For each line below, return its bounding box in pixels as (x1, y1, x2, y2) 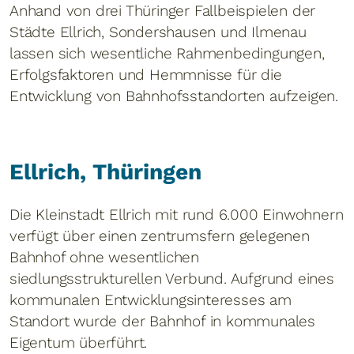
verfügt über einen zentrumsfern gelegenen (9, 227, 310, 245)
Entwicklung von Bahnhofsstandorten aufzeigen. (9, 87, 338, 105)
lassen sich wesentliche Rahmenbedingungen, (9, 44, 325, 62)
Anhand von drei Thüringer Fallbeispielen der (9, 2, 316, 20)
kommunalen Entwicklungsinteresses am (9, 291, 292, 309)
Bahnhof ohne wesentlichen (9, 248, 200, 266)
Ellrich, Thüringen (9, 159, 201, 185)
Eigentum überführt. (9, 333, 148, 352)
